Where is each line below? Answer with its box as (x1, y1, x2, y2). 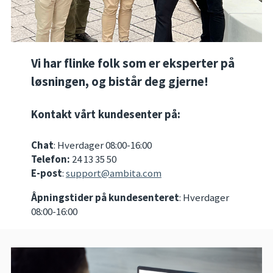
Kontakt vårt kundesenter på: (30, 107, 180, 122)
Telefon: (30, 152, 70, 166)
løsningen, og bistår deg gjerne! (30, 74, 208, 90)
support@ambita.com (65, 166, 161, 180)
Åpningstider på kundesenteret (30, 190, 179, 204)
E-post (30, 166, 62, 180)
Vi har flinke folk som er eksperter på (30, 55, 235, 72)
